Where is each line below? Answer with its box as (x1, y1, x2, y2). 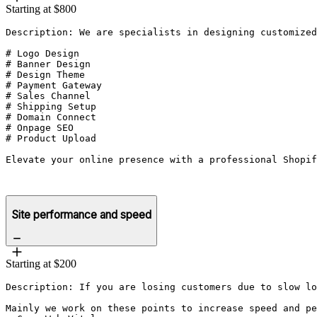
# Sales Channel (6, 90, 91, 101)
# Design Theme (6, 69, 91, 80)
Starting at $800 (6, 2, 76, 15)
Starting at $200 (6, 257, 76, 270)
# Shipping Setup (6, 100, 96, 112)
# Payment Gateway (6, 79, 102, 91)
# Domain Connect (6, 111, 96, 122)
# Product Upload (6, 132, 96, 144)
